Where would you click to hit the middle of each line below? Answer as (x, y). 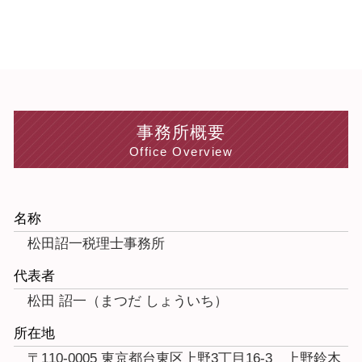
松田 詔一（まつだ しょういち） (128, 301)
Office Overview (181, 152)
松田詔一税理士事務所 (96, 244)
